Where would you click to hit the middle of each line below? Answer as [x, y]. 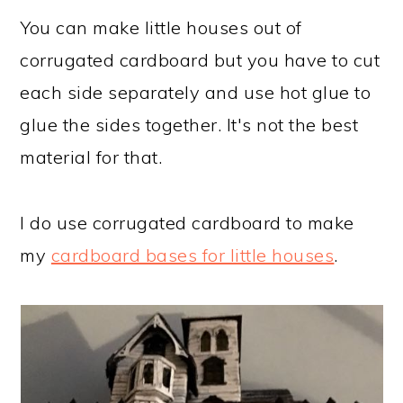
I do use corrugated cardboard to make [187, 223]
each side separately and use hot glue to [196, 92]
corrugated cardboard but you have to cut [200, 60]
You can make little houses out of [161, 27]
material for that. [91, 157]
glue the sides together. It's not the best [189, 125]
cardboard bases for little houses [193, 255]
